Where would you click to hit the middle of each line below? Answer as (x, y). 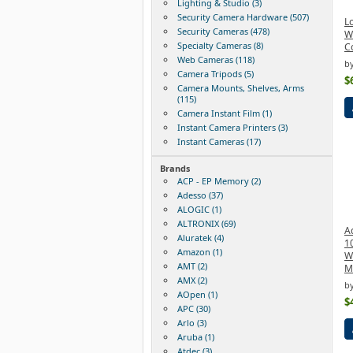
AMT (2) (192, 266)
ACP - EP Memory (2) (219, 180)
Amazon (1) (199, 251)
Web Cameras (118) (216, 59)
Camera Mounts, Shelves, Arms (240, 87)
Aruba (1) (195, 336)
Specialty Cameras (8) (220, 45)
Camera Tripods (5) (215, 73)
